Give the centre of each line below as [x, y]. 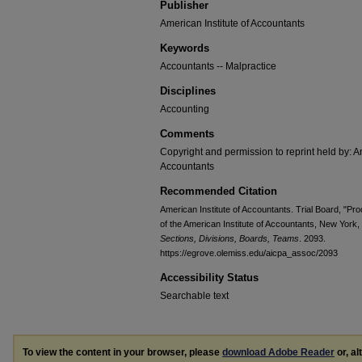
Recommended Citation [219, 191]
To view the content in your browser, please [122, 352]
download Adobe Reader [278, 352]
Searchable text [194, 296]
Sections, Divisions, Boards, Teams [229, 238]
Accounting [185, 109]
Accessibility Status [209, 278]
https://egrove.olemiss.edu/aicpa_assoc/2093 [249, 253]
